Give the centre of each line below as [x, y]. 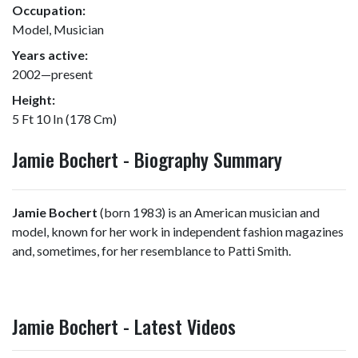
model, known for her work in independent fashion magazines [178, 231]
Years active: [50, 55]
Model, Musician [58, 29]
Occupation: [49, 10]
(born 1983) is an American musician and [209, 212]
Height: [34, 99]
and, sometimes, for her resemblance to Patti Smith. [151, 251]
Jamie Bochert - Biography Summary [147, 159]
